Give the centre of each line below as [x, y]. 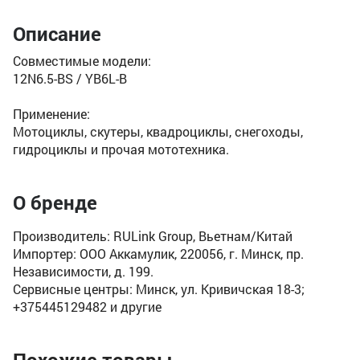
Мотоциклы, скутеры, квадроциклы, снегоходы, [158, 131]
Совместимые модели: [82, 61]
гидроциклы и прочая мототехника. [121, 149]
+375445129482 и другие [87, 307]
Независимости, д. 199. [83, 271]
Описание [57, 34]
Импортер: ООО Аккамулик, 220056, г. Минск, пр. [158, 254]
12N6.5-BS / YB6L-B [70, 78]
